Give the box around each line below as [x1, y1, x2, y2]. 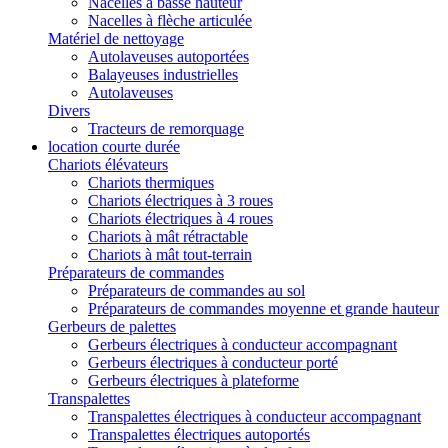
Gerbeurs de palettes [48, 318, 176, 335]
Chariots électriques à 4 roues [88, 210, 273, 227]
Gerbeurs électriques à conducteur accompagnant [88, 336, 397, 353]
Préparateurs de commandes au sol [88, 282, 305, 299]
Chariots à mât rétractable [88, 228, 248, 245]
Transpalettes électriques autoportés [88, 426, 310, 443]
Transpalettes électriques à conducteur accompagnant [88, 408, 421, 425]
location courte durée [48, 138, 180, 155]
